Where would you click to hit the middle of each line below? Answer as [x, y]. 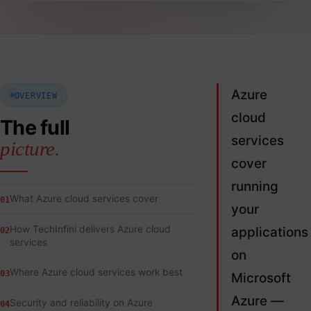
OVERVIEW [36, 95]
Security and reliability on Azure [81, 302]
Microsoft [261, 278]
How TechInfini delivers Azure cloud [90, 229]
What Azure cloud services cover [84, 198]
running [254, 187]
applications [269, 233]
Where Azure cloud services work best [96, 272]
